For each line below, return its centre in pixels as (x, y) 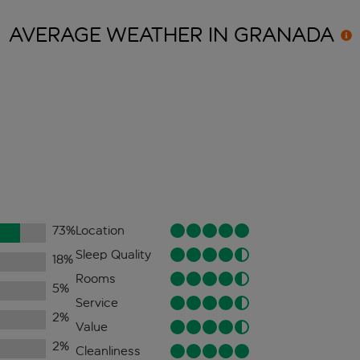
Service (96, 303)
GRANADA (284, 35)
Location (100, 231)
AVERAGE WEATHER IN (121, 35)
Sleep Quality (113, 255)
